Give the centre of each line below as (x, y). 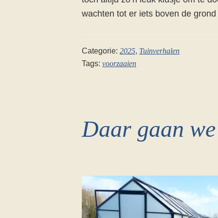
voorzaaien (119, 63)
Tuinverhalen (159, 51)
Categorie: (101, 51)
